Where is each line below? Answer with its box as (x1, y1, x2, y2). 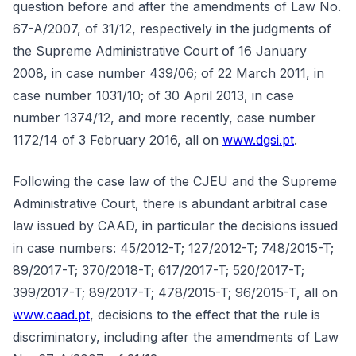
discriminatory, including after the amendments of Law (13, 329, 339, 345)
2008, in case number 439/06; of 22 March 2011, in (13, 65, 324, 81)
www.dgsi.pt (222, 132, 294, 148)
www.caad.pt (13, 307, 90, 323)
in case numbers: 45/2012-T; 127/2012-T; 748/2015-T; (13, 240, 334, 256)
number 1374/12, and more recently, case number (13, 110, 316, 126)
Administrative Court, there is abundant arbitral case (13, 195, 327, 211)
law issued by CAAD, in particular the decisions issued (13, 218, 338, 234)
